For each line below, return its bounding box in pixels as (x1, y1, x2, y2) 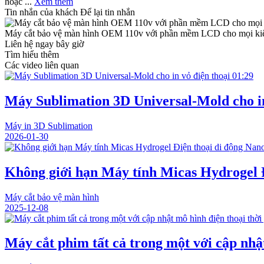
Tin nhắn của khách (5, 6, 78, 17)
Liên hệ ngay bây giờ (5, 38, 84, 49)
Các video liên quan (5, 60, 79, 70)
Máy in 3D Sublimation (5, 120, 93, 131)
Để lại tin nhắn (80, 6, 135, 17)
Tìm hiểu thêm (5, 49, 59, 60)
